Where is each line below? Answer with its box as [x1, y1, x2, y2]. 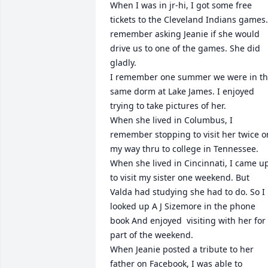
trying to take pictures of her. [110, 100, 226, 111]
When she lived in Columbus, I [110, 114, 233, 126]
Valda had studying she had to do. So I [110, 186, 265, 197]
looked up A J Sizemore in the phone [110, 200, 255, 212]
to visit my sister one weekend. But [110, 172, 249, 183]
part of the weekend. [110, 229, 193, 240]
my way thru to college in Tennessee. [110, 143, 258, 154]
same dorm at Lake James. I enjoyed [110, 86, 254, 97]
